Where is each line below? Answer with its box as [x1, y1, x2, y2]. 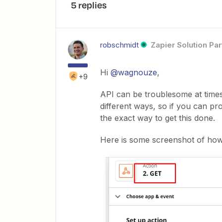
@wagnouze [111, 67, 157, 77]
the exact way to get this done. [100, 113, 215, 123]
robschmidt [100, 40, 139, 50]
